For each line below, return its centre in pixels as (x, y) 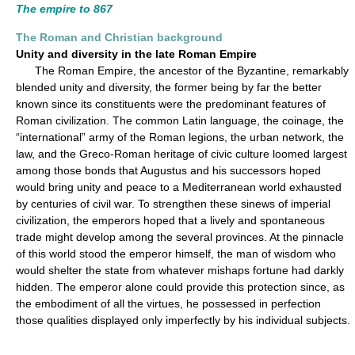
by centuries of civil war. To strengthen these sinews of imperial (173, 204)
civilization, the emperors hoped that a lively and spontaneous (170, 220)
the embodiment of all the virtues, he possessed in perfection (168, 303)
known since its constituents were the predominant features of (171, 104)
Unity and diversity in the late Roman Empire (136, 54)
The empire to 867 (64, 9)
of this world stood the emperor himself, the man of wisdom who (176, 254)
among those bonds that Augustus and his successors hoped (168, 170)
